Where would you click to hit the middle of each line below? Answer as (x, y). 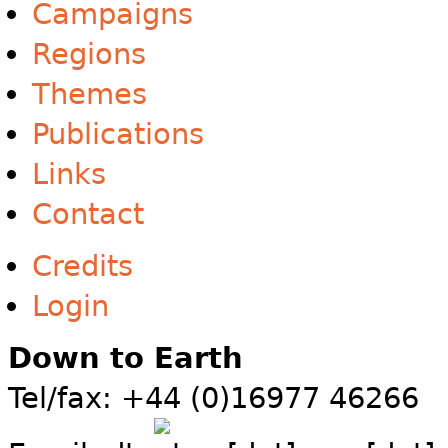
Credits (82, 266)
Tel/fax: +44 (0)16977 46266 (213, 398)
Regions (89, 54)
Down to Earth (125, 358)
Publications (118, 134)
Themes (89, 94)
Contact (88, 214)
